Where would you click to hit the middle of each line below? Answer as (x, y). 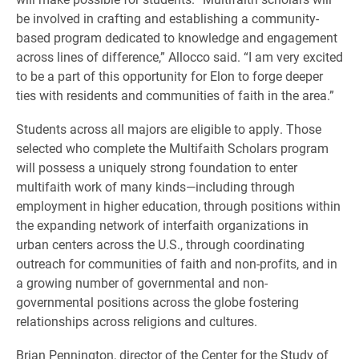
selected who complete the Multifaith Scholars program (172, 148)
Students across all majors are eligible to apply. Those (169, 129)
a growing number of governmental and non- (142, 282)
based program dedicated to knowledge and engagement (177, 37)
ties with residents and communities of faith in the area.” (175, 95)
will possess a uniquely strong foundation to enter (157, 167)
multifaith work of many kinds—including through (155, 186)
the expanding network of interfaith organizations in (162, 225)
